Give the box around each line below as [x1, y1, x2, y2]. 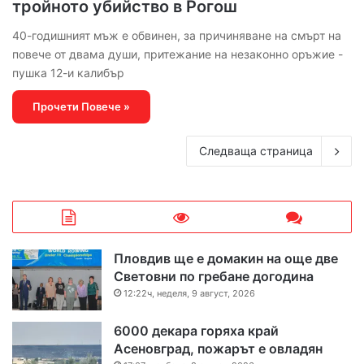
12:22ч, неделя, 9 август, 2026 [123, 287, 255, 299]
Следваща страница [199, 143, 313, 158]
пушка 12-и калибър [12, 65, 124, 80]
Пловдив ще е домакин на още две [114, 249, 338, 266]
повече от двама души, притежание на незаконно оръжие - [12, 46, 343, 61]
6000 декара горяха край [114, 322, 279, 339]
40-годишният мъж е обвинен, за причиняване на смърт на [12, 28, 341, 42]
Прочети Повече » [32, 99, 130, 113]
